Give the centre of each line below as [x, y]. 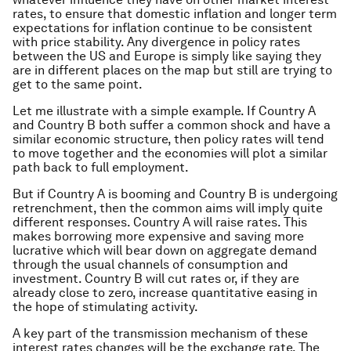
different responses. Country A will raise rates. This [160, 222]
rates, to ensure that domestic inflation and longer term [175, 14]
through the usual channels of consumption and [150, 264]
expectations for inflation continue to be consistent [163, 28]
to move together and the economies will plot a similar [170, 153]
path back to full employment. [101, 167]
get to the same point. [78, 84]
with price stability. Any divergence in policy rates [156, 42]
